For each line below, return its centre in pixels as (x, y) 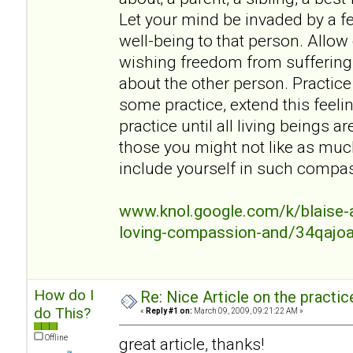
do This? (62, 313)
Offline (56, 337)
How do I (64, 295)
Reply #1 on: (169, 310)
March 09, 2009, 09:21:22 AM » (248, 310)
